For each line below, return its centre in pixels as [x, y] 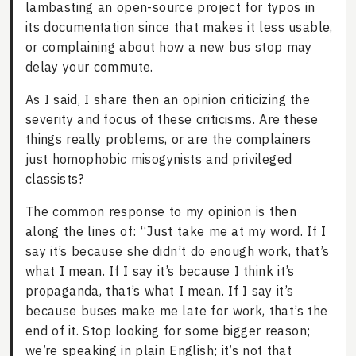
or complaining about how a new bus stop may [168, 47]
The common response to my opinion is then [161, 212]
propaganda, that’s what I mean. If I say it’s [159, 291]
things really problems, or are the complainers [168, 139]
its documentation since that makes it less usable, [179, 27]
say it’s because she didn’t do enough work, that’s [177, 252]
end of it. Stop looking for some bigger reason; [168, 331]
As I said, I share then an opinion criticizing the [168, 100]
